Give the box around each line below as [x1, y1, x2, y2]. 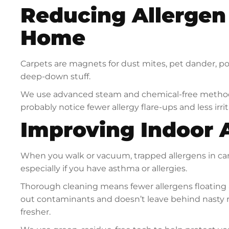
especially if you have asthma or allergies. [20, 164, 188, 174]
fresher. [20, 207, 51, 217]
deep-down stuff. [20, 72, 91, 82]
